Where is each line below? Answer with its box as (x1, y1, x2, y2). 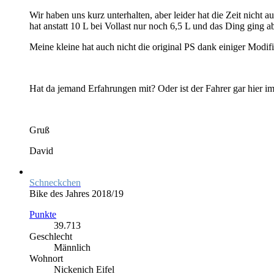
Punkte (29, 209, 56, 220)
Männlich (54, 242, 91, 253)
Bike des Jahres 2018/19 (29, 188, 124, 199)
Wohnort (29, 253, 63, 264)
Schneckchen (29, 177, 81, 188)
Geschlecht (29, 231, 72, 242)
